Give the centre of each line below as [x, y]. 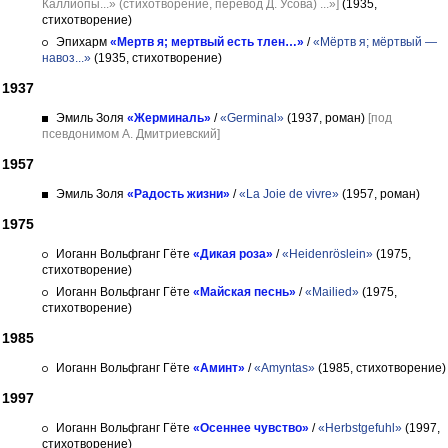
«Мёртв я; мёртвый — [375, 42]
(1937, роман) [326, 118]
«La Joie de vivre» [289, 194]
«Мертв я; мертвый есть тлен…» [207, 42]
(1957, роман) [379, 194]
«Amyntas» [284, 368]
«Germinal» [252, 118]
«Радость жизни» [178, 194]
